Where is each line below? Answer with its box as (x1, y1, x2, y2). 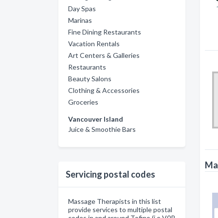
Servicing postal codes (66, 169, 155, 180)
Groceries (68, 98, 98, 106)
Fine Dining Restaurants (68, 28, 141, 36)
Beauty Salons (68, 74, 111, 83)
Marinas (68, 16, 92, 24)
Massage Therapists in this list (68, 197, 161, 205)
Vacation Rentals (68, 39, 120, 48)
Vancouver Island (68, 115, 123, 123)
